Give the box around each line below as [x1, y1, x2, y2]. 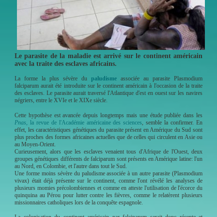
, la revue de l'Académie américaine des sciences [26, 119, 142, 126]
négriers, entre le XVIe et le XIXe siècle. [15, 96, 108, 104]
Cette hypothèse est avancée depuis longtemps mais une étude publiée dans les [15, 111, 202, 119]
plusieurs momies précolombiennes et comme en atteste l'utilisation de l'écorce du [15, 184, 202, 191]
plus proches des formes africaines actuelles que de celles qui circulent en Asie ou [15, 133, 202, 140]
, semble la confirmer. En [142, 119, 203, 126]
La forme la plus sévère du [15, 75, 91, 82]
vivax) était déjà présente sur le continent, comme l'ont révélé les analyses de [15, 177, 202, 184]
